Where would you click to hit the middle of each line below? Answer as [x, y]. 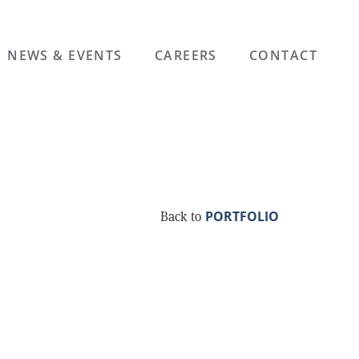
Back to [183, 217]
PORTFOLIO [242, 216]
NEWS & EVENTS [65, 55]
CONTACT [283, 55]
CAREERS [186, 55]
